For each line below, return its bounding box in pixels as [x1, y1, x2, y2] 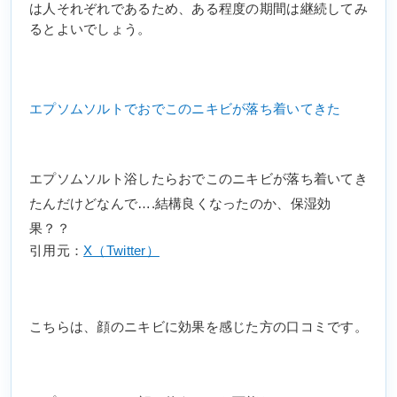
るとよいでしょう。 [29, 21, 152, 36]
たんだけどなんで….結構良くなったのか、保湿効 [29, 197, 331, 212]
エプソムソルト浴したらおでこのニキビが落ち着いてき [29, 172, 368, 187]
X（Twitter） [83, 244, 160, 259]
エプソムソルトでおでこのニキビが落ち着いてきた [29, 102, 341, 117]
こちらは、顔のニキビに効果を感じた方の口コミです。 [29, 319, 368, 334]
